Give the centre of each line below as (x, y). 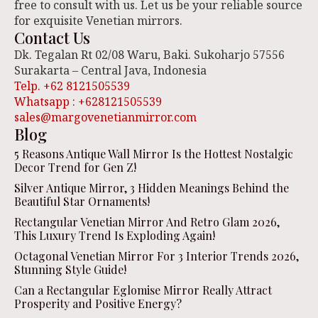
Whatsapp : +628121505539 (88, 102)
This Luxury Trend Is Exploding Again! (115, 236)
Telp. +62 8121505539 (72, 86)
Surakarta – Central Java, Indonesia (110, 71)
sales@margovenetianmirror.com (105, 117)
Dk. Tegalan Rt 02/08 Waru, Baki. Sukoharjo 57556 (149, 55)
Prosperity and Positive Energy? (98, 304)
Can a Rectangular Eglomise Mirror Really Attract (143, 290)
